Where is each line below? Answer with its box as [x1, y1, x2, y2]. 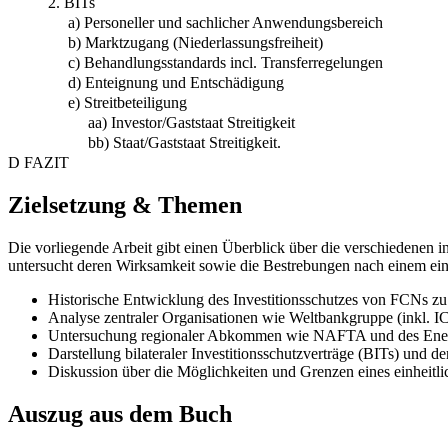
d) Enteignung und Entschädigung [68, 74, 284, 92]
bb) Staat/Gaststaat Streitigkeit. [88, 134, 281, 152]
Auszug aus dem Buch [8, 401, 232, 428]
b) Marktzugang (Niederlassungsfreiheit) [68, 34, 323, 52]
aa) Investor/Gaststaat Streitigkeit [88, 114, 295, 132]
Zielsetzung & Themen [8, 192, 242, 219]
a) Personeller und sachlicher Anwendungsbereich [68, 14, 383, 32]
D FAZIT [8, 154, 69, 172]
